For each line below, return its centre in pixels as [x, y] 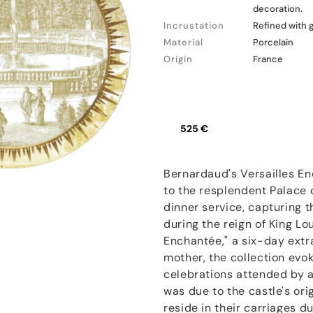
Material [183, 42]
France [268, 59]
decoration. [278, 9]
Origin [178, 59]
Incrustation [194, 26]
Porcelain [273, 42]
